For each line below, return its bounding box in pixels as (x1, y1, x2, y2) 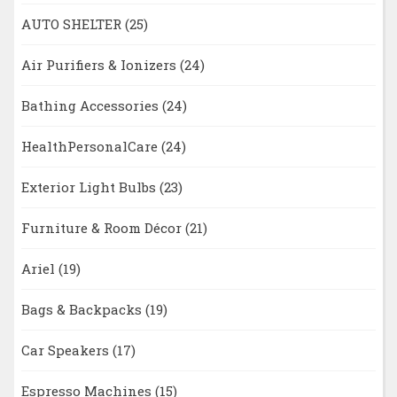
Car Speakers (20, 341, 113, 360)
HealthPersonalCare (20, 137, 161, 156)
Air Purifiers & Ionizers (20, 56, 180, 74)
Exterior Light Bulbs (20, 178, 160, 197)
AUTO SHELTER (20, 15, 125, 34)
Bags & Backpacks (20, 300, 145, 319)
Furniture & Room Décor (20, 219, 185, 237)
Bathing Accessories (20, 97, 162, 115)
